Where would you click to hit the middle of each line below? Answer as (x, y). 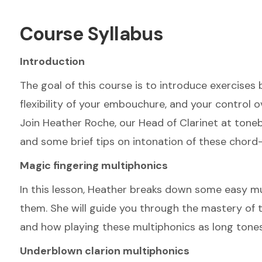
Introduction (52, 61)
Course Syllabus (91, 34)
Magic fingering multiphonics (94, 166)
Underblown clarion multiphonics (104, 251)
